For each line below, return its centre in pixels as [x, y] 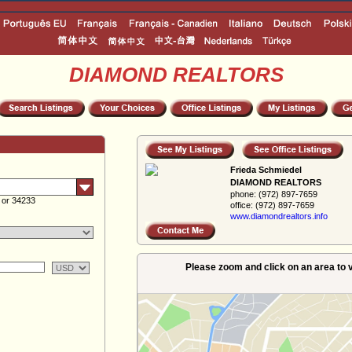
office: [242, 205]
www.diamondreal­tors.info [279, 216]
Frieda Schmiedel [266, 170]
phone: [243, 194]
